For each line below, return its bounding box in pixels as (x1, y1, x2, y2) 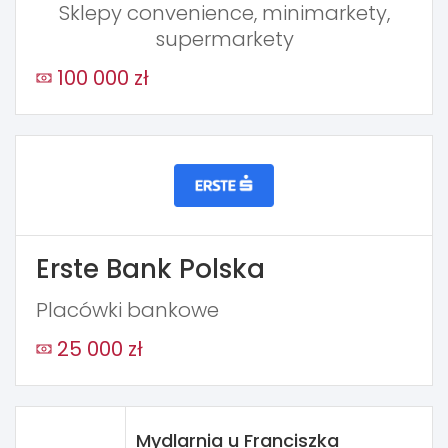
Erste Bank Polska (36, 251, 265, 288)
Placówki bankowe (36, 296, 219, 325)
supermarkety (154, 25, 294, 54)
